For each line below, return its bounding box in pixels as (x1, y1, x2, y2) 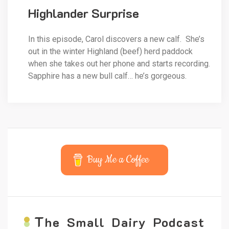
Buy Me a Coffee (87, 153, 149, 167)
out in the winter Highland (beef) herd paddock (28, 47, 193, 56)
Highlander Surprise (28, 5, 139, 21)
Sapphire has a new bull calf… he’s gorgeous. (28, 71, 187, 81)
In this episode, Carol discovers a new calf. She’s (28, 34, 204, 44)
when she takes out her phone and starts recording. (28, 59, 210, 68)
